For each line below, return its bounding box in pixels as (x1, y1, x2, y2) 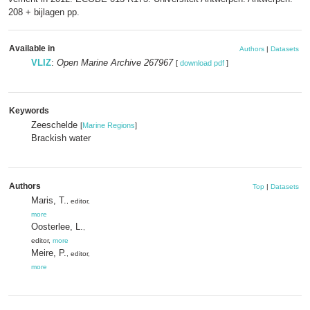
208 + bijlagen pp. (8, 7, 80, 17)
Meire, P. (31, 248, 66, 258)
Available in (9, 44, 55, 53)
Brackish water (31, 133, 91, 143)
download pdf (180, 59, 224, 67)
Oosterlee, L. (31, 221, 83, 232)
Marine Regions (82, 121, 135, 129)
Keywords (9, 106, 49, 116)
